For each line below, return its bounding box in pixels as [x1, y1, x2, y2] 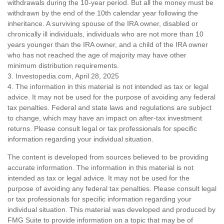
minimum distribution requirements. [7, 61, 119, 70]
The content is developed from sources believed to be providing [7, 153, 208, 161]
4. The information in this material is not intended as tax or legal [7, 82, 208, 91]
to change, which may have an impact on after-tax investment [7, 114, 202, 122]
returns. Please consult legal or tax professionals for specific [7, 124, 197, 133]
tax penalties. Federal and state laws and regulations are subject [7, 103, 211, 112]
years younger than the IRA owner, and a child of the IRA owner [7, 40, 208, 49]
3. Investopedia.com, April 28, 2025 [7, 72, 119, 80]
